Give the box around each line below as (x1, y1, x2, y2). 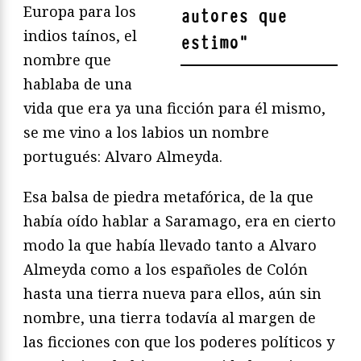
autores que (180, 5, 287, 29)
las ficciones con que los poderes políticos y (23, 332, 334, 352)
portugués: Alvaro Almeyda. (23, 147, 222, 167)
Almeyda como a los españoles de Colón (23, 259, 308, 280)
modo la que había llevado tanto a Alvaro (23, 235, 317, 255)
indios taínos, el (23, 26, 137, 46)
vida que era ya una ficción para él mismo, (23, 98, 326, 118)
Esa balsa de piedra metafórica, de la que (23, 187, 313, 207)
